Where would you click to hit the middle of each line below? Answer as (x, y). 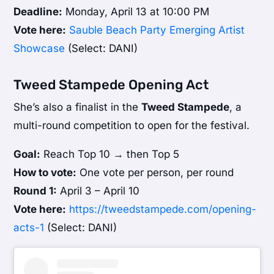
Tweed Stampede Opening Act (111, 85)
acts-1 (29, 228)
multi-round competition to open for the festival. (132, 126)
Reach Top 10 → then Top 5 (110, 154)
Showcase (39, 49)
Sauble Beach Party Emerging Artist (157, 30)
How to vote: (45, 173)
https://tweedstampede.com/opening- (163, 209)
